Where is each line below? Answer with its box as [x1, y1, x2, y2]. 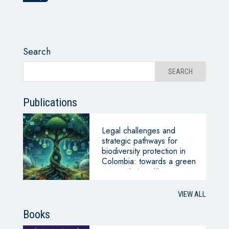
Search [22, 45, 51, 59]
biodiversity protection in [101, 145, 186, 157]
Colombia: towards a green [101, 155, 196, 168]
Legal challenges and [101, 125, 175, 137]
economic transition [101, 166, 168, 178]
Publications [22, 96, 77, 109]
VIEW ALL [178, 190, 207, 199]
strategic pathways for [101, 135, 177, 147]
